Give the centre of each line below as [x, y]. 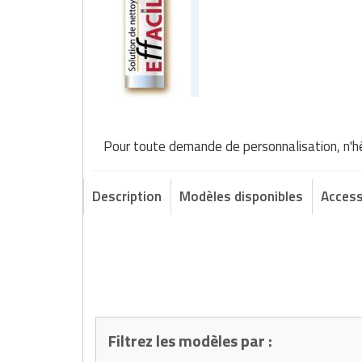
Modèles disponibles [241, 197]
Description [127, 197]
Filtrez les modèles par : [190, 341]
